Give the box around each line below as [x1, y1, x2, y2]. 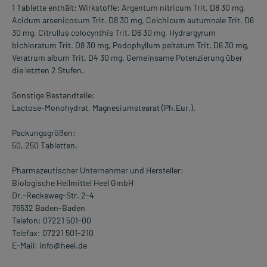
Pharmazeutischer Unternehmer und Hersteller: [12, 165, 184, 176]
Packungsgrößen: [12, 128, 76, 138]
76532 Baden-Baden [12, 203, 85, 213]
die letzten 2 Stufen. [12, 65, 84, 76]
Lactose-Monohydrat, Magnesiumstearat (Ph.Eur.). [12, 103, 195, 113]
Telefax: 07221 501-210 [12, 228, 94, 238]
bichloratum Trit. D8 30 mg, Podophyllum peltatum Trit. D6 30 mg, [12, 40, 249, 51]
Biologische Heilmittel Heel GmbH [12, 178, 133, 188]
